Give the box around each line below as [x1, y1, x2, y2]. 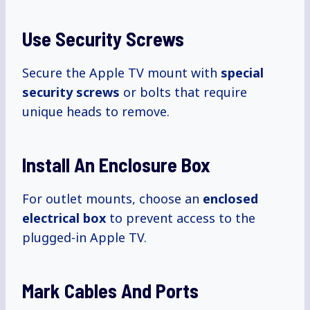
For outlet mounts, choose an [22, 190, 203, 208]
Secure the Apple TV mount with [22, 64, 221, 82]
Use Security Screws [22, 27, 184, 51]
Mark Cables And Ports [22, 279, 199, 303]
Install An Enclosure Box [22, 153, 210, 177]
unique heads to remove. [22, 103, 170, 120]
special [221, 64, 264, 82]
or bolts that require [120, 84, 247, 101]
